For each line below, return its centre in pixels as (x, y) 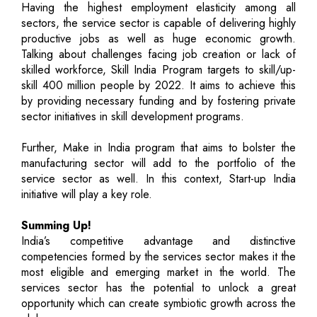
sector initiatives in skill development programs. (133, 116)
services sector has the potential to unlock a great (158, 287)
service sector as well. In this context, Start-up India (158, 178)
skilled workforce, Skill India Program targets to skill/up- (158, 69)
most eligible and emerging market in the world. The (158, 272)
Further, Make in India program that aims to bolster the (158, 147)
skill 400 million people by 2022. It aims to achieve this (158, 85)
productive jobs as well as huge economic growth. (158, 38)
